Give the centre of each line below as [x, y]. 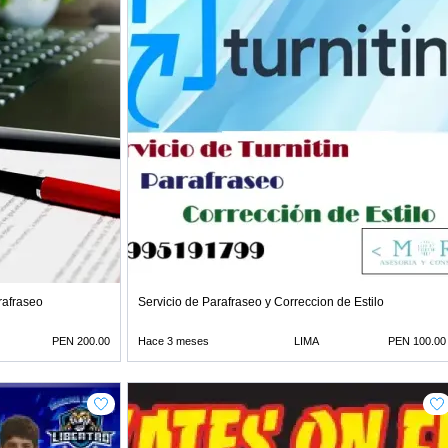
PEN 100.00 [417, 341]
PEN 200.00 [81, 341]
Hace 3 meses [173, 341]
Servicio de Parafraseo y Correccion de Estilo [261, 302]
